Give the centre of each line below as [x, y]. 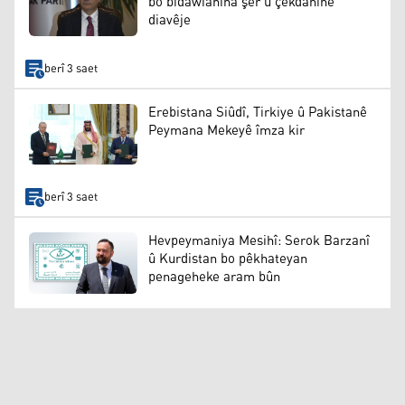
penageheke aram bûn [214, 278]
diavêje [170, 20]
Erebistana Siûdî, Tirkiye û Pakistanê [258, 113]
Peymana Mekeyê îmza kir [226, 131]
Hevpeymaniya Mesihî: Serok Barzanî [259, 241]
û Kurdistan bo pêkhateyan [228, 259]
